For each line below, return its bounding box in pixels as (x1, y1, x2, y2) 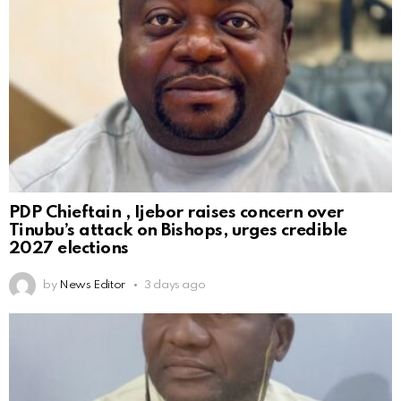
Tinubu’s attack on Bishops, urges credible (9, 221, 347, 239)
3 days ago (143, 278, 206, 291)
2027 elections (9, 239, 129, 257)
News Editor (58, 278, 125, 291)
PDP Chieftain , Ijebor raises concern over (9, 203, 344, 221)
